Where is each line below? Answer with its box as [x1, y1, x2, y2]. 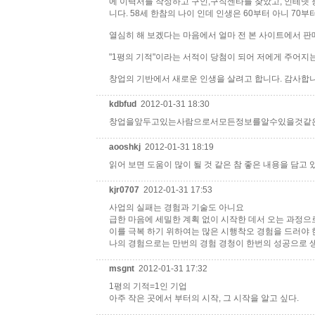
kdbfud [109, 99, 139, 109]
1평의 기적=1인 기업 [109, 281, 187, 291]
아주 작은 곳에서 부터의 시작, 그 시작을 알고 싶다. [109, 293, 299, 303]
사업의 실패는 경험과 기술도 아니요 [109, 202, 244, 212]
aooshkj [109, 142, 143, 152]
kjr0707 [109, 185, 141, 195]
